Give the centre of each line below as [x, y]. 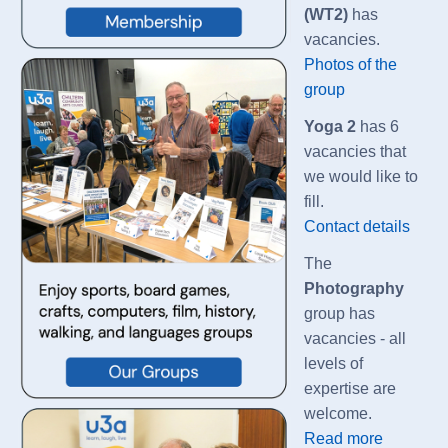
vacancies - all [354, 338]
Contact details [356, 226]
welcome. [337, 413]
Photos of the [350, 64]
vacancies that [354, 151]
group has [339, 313]
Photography [353, 288]
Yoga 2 [329, 126]
